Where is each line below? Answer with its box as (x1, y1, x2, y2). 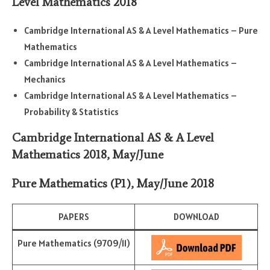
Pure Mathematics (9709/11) (17, 237, 130, 250)
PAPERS (58, 211, 89, 223)
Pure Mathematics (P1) (12, 176, 131, 191)
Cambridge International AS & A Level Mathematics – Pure (24, 25, 258, 37)
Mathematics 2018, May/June (12, 147, 163, 162)
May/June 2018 (137, 176, 214, 191)
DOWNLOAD (173, 211, 219, 223)
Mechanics (24, 74, 66, 86)
